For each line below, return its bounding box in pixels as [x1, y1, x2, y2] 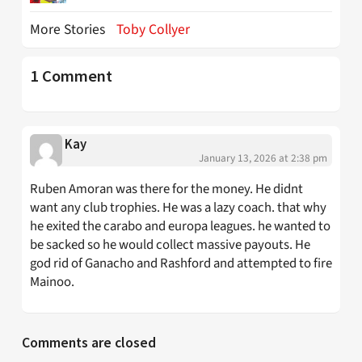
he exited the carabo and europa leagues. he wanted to [30, 216, 330, 236]
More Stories [30, 19, 108, 40]
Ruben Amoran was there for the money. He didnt [30, 179, 303, 199]
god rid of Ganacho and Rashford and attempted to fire [30, 253, 332, 273]
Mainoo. [30, 271, 74, 292]
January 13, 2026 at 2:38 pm [199, 149, 327, 166]
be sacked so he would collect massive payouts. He [30, 234, 310, 255]
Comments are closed [22, 333, 156, 351]
